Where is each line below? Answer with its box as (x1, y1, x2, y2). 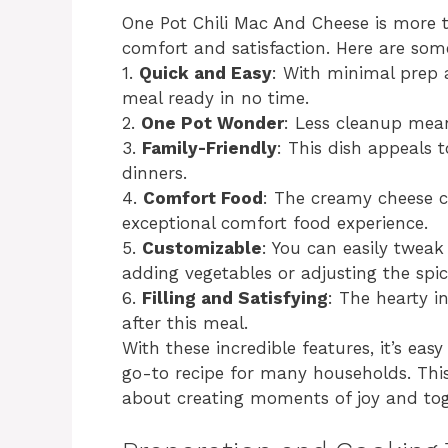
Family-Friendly (142, 137, 277, 158)
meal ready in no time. (122, 87, 309, 108)
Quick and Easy (139, 62, 272, 83)
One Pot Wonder (141, 112, 284, 133)
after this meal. (122, 312, 248, 333)
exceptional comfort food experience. (122, 212, 428, 233)
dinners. (122, 162, 187, 183)
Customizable (142, 237, 262, 258)
